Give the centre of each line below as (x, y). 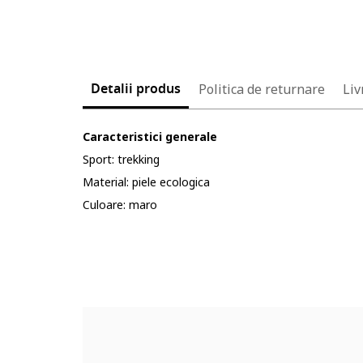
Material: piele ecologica (146, 182)
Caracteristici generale (150, 137)
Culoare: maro (120, 205)
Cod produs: (117, 273)
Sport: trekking (121, 159)
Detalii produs (136, 89)
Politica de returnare (262, 89)
